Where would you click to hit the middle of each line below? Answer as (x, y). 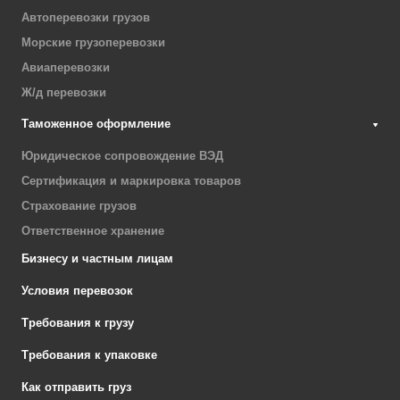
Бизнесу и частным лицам (97, 258)
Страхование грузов (79, 205)
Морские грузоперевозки (93, 42)
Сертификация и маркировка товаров (131, 180)
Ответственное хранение (93, 230)
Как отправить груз (76, 387)
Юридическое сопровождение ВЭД (122, 155)
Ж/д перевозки (64, 92)
